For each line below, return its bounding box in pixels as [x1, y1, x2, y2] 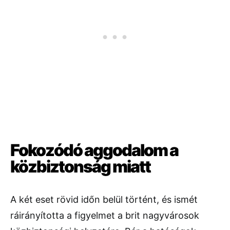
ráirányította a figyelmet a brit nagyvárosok [10, 210, 199, 221]
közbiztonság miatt [10, 157, 150, 177]
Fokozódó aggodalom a [10, 140, 178, 161]
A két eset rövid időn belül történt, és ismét [10, 194, 198, 205]
